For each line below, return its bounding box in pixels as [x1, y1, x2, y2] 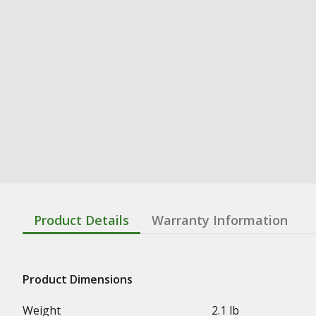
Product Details [34, 212, 129, 229]
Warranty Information [152, 212, 288, 229]
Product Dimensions [23, 272, 133, 287]
